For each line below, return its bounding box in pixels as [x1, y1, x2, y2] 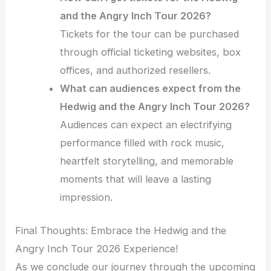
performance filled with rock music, [60, 137, 225, 149]
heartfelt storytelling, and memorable [60, 155, 234, 168]
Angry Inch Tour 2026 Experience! [15, 242, 178, 255]
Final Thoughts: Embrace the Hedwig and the [15, 224, 227, 237]
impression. [60, 191, 113, 204]
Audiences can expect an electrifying [60, 119, 232, 131]
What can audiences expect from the [60, 82, 241, 95]
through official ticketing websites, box [60, 46, 241, 59]
